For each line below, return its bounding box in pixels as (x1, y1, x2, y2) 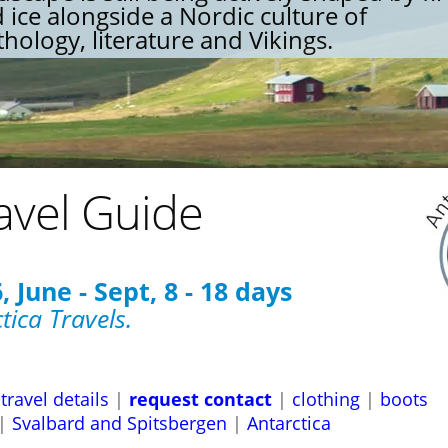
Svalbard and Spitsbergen (12, 411, 227, 435)
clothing (292, 387, 360, 411)
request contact (129, 387, 272, 411)
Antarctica (247, 411, 331, 435)
